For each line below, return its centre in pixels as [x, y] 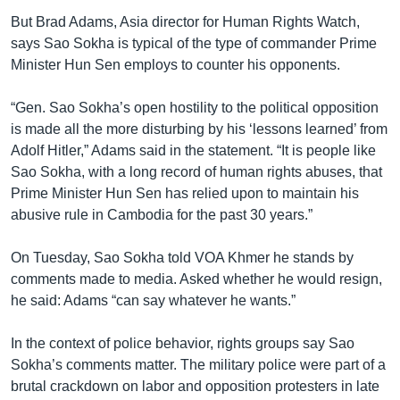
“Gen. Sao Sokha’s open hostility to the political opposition [195, 107]
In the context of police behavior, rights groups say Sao [183, 343]
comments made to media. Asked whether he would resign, [196, 279]
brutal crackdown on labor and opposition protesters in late [195, 386]
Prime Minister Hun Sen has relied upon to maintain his [185, 193]
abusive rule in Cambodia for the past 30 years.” [162, 214]
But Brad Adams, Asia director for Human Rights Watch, [185, 21]
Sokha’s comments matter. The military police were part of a [198, 364]
